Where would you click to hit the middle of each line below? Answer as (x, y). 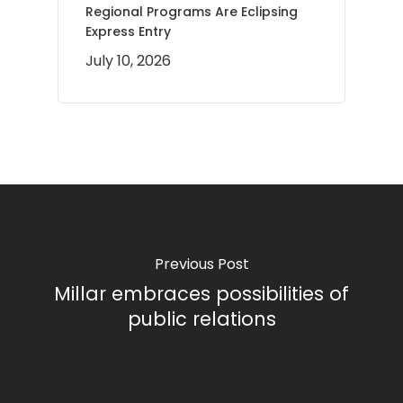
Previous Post (201, 264)
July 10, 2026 (128, 61)
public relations (201, 318)
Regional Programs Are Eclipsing (192, 12)
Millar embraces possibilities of (201, 293)
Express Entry (128, 31)
